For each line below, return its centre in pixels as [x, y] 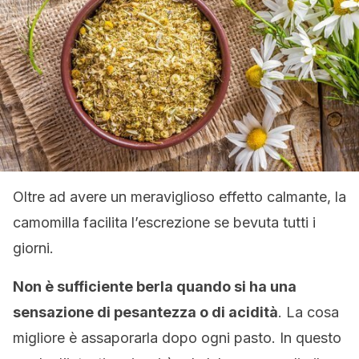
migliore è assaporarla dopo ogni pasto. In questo [177, 338]
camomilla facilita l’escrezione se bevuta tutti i [164, 222]
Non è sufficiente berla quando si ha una [155, 286]
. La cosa [309, 312]
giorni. [33, 248]
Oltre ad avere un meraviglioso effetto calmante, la [179, 197]
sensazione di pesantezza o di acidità [145, 312]
